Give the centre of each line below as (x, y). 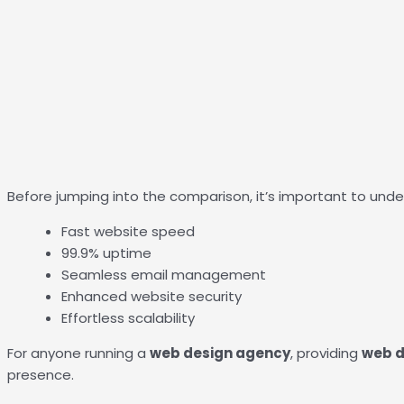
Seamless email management (164, 274)
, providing (326, 353)
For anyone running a (78, 353)
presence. (41, 374)
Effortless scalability (128, 317)
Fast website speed (128, 231)
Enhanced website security (151, 296)
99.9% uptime (106, 252)
